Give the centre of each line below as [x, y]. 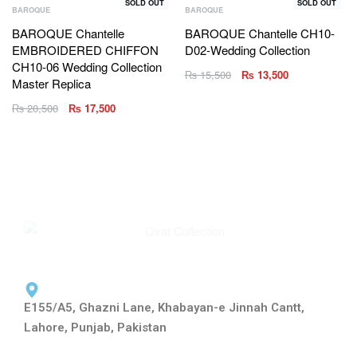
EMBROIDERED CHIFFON [85, 50]
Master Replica [51, 84]
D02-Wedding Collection [247, 50]
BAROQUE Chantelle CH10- [259, 33]
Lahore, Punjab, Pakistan [95, 328]
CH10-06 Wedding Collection [87, 67]
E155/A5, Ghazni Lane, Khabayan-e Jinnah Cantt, [164, 308]
